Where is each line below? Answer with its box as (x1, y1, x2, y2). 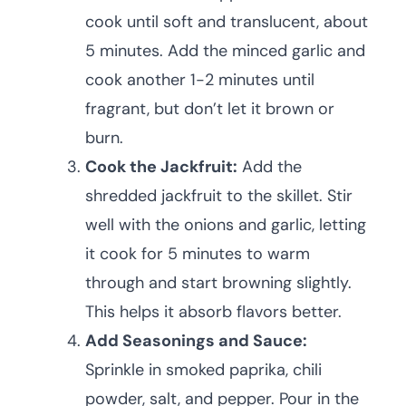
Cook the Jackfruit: (85, 156, 237, 179)
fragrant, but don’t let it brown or (85, 98, 334, 121)
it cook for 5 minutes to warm (85, 243, 310, 266)
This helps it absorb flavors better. (85, 301, 342, 324)
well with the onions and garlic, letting (85, 214, 366, 237)
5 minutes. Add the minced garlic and (85, 40, 365, 63)
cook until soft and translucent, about (85, 11, 368, 34)
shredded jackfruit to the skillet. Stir (85, 185, 353, 208)
